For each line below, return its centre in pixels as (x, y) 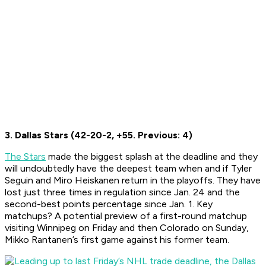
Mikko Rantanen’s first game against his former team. (117, 240)
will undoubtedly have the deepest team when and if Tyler (128, 169)
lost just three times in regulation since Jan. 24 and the (122, 192)
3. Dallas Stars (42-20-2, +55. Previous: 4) (99, 135)
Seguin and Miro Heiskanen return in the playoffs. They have (133, 180)
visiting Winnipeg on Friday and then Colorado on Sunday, (127, 228)
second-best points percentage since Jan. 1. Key (109, 204)
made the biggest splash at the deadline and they (152, 157)
